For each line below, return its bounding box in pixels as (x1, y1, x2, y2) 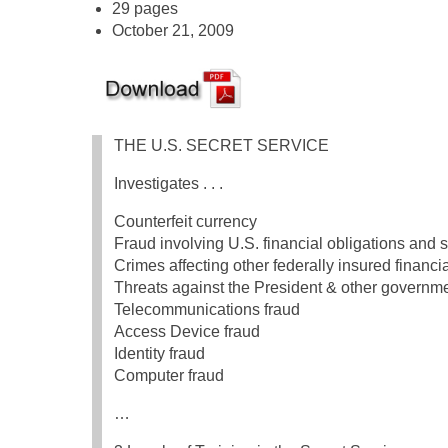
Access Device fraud (114, 323, 260, 341)
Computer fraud (114, 367, 224, 385)
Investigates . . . (114, 175, 223, 193)
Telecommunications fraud (114, 301, 300, 319)
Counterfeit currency (114, 213, 257, 231)
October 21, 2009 (112, 22, 234, 39)
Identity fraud (114, 345, 205, 363)
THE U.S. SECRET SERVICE (114, 137, 329, 155)
